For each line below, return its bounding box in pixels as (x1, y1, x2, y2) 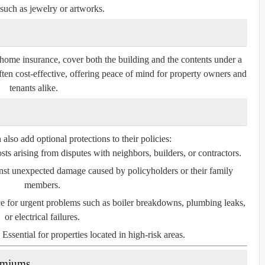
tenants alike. (9, 82, 58, 93)
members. (24, 179, 60, 190)
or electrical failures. (5, 211, 80, 222)
